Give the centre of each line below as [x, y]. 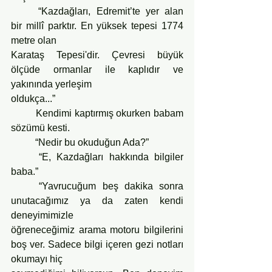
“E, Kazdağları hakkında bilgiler [25, 157]
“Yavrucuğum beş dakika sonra [25, 186]
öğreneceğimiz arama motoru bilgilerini [97, 229]
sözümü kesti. [40, 127]
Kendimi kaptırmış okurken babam [23, 113]
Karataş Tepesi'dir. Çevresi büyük [97, 55]
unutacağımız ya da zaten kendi [97, 200]
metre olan [34, 40]
